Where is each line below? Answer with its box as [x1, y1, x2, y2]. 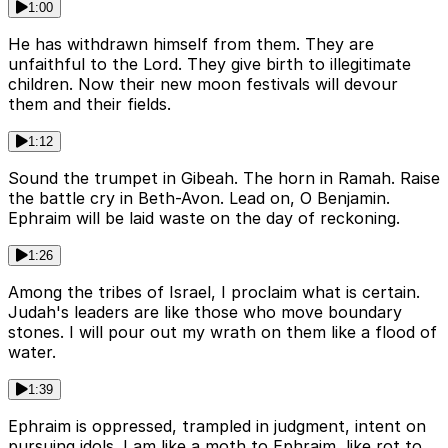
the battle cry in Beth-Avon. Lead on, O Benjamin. [8, 187, 390, 208]
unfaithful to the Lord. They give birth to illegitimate [8, 53, 411, 74]
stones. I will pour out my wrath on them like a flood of [8, 321, 437, 342]
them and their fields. [8, 93, 171, 114]
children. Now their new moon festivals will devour [8, 73, 398, 94]
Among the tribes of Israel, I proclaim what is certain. [8, 281, 420, 302]
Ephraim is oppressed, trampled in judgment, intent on [8, 415, 426, 436]
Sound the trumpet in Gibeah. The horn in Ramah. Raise [8, 167, 440, 188]
